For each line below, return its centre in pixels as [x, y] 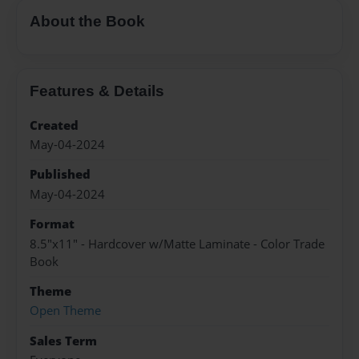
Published [60, 175]
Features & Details [97, 91]
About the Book [87, 22]
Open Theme [65, 311]
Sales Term [63, 341]
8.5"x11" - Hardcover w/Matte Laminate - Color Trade [177, 244]
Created [54, 125]
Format [52, 224]
